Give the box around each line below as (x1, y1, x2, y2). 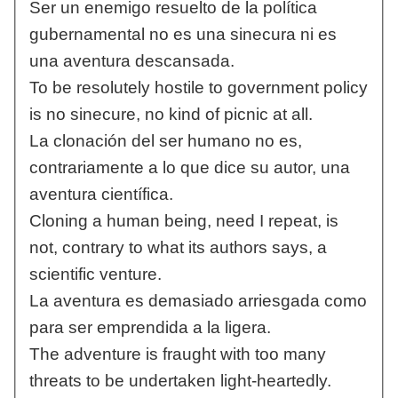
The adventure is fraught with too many (28, 345, 326, 364)
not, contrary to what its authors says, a (28, 238, 327, 258)
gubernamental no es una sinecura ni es (28, 25, 337, 44)
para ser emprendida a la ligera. (28, 318, 271, 338)
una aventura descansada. (28, 52, 235, 71)
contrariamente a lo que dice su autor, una (28, 158, 350, 178)
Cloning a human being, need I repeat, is (28, 211, 338, 231)
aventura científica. (28, 185, 173, 204)
